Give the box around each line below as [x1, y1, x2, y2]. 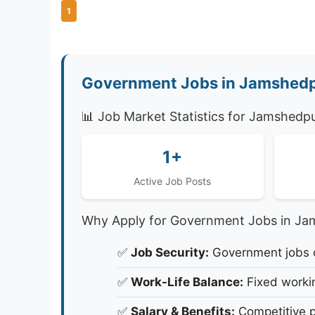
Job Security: [131, 245, 209, 259]
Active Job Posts [134, 174, 212, 187]
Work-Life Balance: [131, 274, 243, 289]
